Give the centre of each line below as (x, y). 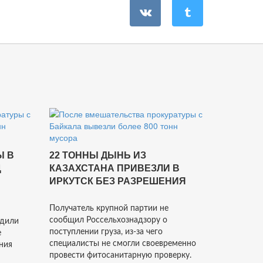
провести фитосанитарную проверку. (120, 255)
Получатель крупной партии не (109, 208)
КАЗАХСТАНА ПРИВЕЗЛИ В (114, 168)
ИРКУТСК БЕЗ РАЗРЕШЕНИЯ (117, 181)
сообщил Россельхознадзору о (108, 220)
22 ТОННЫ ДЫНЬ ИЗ (97, 155)
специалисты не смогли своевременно (122, 244)
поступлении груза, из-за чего (106, 232)
